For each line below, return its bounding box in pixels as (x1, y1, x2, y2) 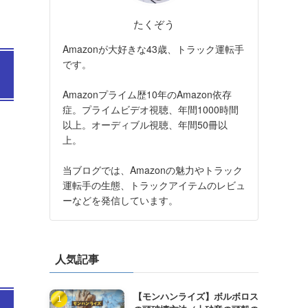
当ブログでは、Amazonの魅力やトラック (63, 162, 243, 177)
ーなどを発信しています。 (63, 192, 178, 207)
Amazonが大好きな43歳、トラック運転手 (63, 41, 244, 56)
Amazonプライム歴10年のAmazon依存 (63, 87, 232, 101)
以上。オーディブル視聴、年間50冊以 (63, 117, 228, 131)
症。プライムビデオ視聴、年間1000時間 (63, 102, 239, 116)
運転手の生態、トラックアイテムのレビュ (63, 177, 245, 192)
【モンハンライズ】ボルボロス (133, 289, 258, 302)
